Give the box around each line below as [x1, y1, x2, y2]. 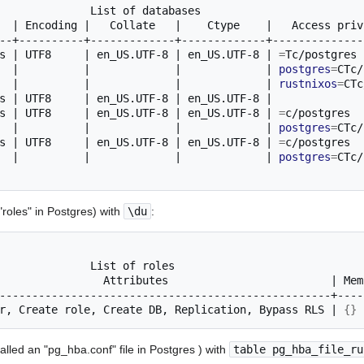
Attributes [103, 273, 168, 287]
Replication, [175, 302, 253, 316]
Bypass [259, 302, 298, 316]
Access [292, 18, 331, 32]
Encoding [25, 18, 77, 32]
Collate [110, 18, 155, 32]
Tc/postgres [285, 47, 357, 61]
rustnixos [279, 76, 337, 90]
